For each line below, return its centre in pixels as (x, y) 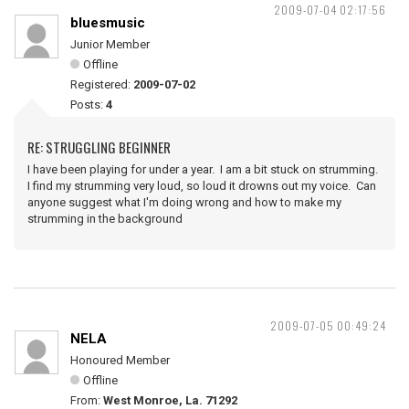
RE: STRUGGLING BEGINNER (99, 147)
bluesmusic (108, 23)
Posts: (88, 105)
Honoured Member (120, 360)
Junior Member (110, 44)
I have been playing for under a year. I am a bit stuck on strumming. (204, 169)
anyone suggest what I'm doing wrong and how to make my (184, 202)
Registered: (102, 84)
